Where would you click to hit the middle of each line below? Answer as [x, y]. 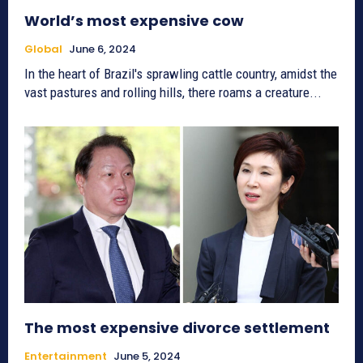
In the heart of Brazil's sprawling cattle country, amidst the [181, 74]
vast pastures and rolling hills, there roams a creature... [173, 93]
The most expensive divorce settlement [177, 327]
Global [43, 49]
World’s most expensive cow [134, 21]
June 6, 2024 [102, 49]
